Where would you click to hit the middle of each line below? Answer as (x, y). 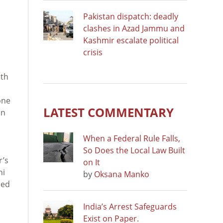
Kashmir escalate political (131, 40)
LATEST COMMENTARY (109, 112)
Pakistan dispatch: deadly (131, 16)
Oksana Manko (122, 174)
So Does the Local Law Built (134, 150)
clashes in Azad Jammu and (134, 28)
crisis (93, 52)
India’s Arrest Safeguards (130, 206)
